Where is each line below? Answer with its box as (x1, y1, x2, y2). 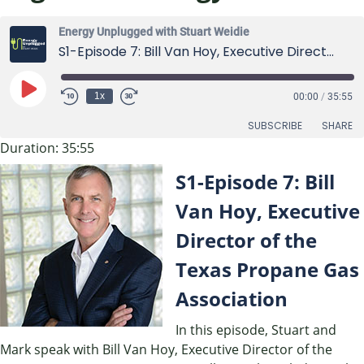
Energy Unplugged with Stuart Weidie (58, 24, 249, 38)
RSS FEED (12, 175, 61, 191)
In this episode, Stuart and (175, 320, 336, 339)
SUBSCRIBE (248, 118, 302, 132)
